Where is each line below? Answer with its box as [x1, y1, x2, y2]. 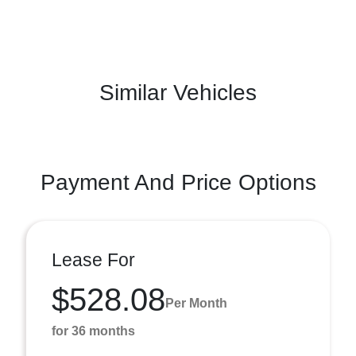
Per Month [165, 296, 227, 310]
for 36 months [52, 324, 135, 338]
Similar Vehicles [99, 80, 257, 105]
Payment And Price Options [40, 170, 316, 195]
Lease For [52, 250, 135, 270]
